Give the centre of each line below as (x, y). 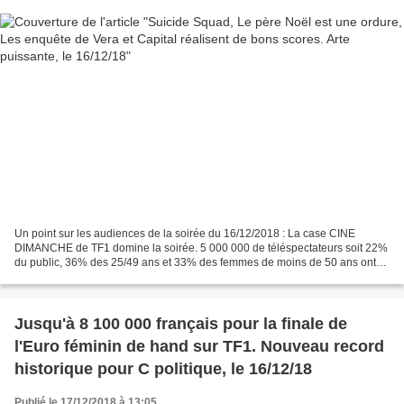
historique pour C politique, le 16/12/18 (163, 368)
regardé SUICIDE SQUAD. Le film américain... (127, 276)
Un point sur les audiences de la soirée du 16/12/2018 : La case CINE (185, 233)
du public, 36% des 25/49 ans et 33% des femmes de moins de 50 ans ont (195, 262)
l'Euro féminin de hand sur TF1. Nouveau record (199, 346)
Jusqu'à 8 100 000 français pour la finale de (181, 323)
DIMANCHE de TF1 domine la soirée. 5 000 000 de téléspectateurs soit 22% (201, 248)
